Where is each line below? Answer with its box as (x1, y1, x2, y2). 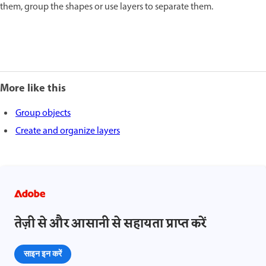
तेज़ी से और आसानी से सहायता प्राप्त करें (14, 213, 206, 235)
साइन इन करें (24, 248, 62, 259)
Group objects (15, 106, 71, 121)
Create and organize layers (15, 123, 120, 138)
